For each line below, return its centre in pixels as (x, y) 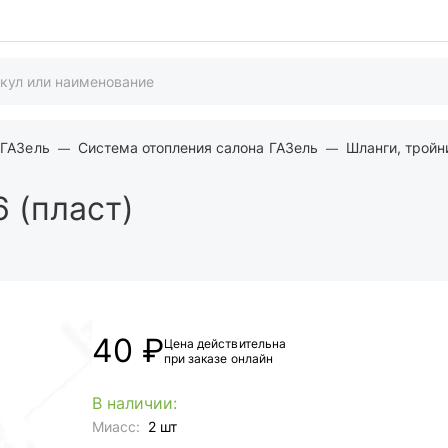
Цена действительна (225, 343)
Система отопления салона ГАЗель (197, 147)
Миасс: (116, 426)
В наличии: (135, 403)
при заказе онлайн (218, 358)
